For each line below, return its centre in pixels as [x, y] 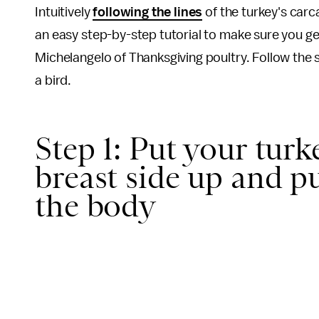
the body [95, 206]
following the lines [148, 12]
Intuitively [64, 12]
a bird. [53, 80]
